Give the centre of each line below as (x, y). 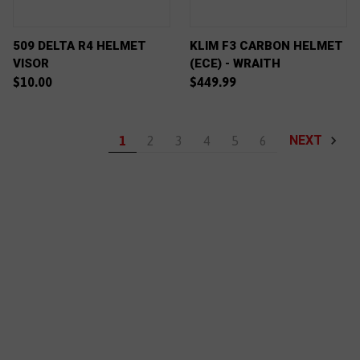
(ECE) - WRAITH (235, 63)
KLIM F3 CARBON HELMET (266, 46)
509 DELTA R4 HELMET (80, 46)
